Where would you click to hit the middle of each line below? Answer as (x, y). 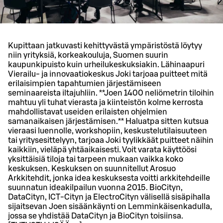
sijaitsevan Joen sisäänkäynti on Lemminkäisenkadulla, (110, 207)
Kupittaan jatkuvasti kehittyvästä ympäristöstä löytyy (105, 46)
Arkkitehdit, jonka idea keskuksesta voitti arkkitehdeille (109, 178)
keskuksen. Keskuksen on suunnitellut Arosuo (92, 169)
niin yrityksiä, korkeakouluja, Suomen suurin (88, 56)
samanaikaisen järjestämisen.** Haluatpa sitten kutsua (108, 122)
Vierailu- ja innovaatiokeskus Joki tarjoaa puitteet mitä (108, 74)
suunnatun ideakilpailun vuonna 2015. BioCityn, (95, 188)
